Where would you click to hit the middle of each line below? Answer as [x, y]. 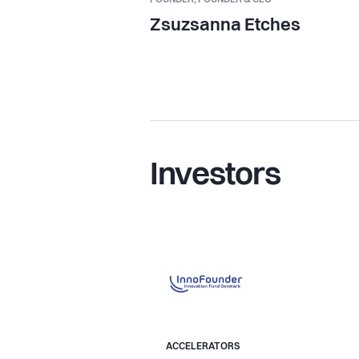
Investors [215, 176]
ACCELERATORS [203, 347]
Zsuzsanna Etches [225, 25]
